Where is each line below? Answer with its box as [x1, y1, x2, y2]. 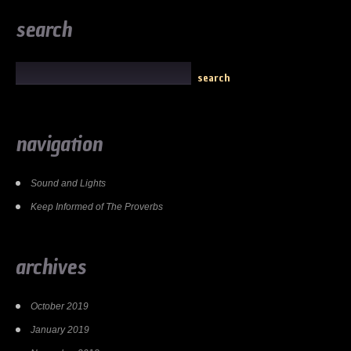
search [16, 13, 71, 44]
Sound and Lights [31, 178, 106, 190]
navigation [16, 128, 103, 159]
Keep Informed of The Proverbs [31, 201, 163, 213]
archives [16, 251, 86, 282]
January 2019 [31, 324, 89, 336]
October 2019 [31, 301, 89, 313]
